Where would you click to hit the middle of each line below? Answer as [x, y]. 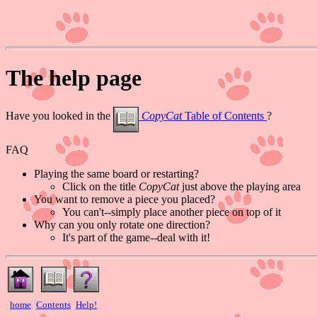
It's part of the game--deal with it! [136, 237]
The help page [74, 78]
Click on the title [100, 186]
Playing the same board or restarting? [116, 173]
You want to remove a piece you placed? [125, 199]
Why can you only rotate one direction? [122, 224]
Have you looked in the [59, 115]
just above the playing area [240, 186]
